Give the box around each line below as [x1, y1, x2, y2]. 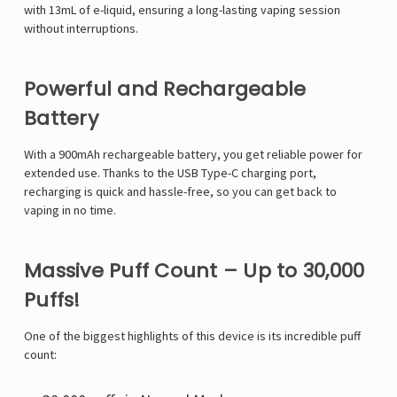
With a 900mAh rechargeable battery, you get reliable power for [24, 146, 362, 163]
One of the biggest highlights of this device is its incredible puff [24, 328, 361, 345]
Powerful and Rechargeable [24, 75, 307, 104]
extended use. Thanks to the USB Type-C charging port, [24, 165, 316, 182]
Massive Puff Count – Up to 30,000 [24, 257, 365, 285]
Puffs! [24, 286, 81, 315]
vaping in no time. [24, 202, 116, 219]
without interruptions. [24, 20, 138, 37]
